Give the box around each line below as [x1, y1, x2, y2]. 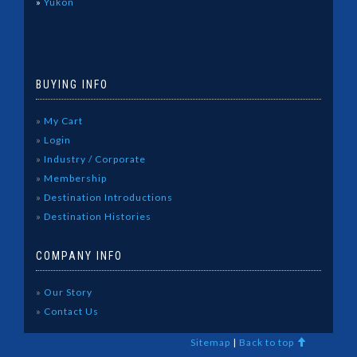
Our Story [41, 285, 92, 298]
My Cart [41, 114, 83, 127]
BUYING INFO [36, 77, 108, 91]
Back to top [239, 335, 296, 348]
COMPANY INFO [36, 249, 123, 262]
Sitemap [190, 335, 230, 348]
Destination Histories [41, 210, 151, 222]
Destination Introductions [41, 190, 173, 203]
